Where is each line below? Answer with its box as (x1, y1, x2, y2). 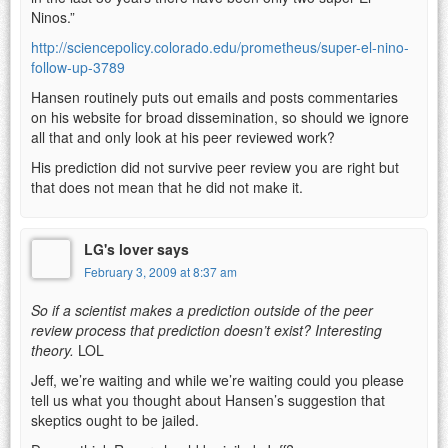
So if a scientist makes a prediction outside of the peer (31, 299, 373, 320)
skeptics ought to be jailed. (31, 409, 199, 430)
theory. (31, 339, 74, 360)
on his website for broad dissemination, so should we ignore (31, 106, 409, 127)
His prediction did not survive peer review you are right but (31, 156, 399, 177)
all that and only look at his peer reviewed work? (31, 126, 335, 147)
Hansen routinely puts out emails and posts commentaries (31, 86, 398, 107)
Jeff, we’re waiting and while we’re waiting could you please (31, 369, 404, 390)
